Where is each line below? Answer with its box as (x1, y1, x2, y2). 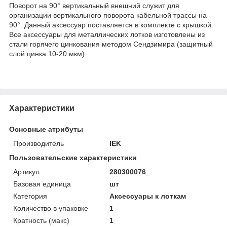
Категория (13, 192, 47, 200)
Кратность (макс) (13, 216, 69, 224)
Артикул (13, 167, 40, 176)
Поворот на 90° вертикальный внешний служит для (9, 1, 179, 10)
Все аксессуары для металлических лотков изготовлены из (9, 30, 205, 39)
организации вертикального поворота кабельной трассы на (9, 11, 207, 19)
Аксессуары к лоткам (109, 192, 186, 200)
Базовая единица (13, 179, 71, 188)
